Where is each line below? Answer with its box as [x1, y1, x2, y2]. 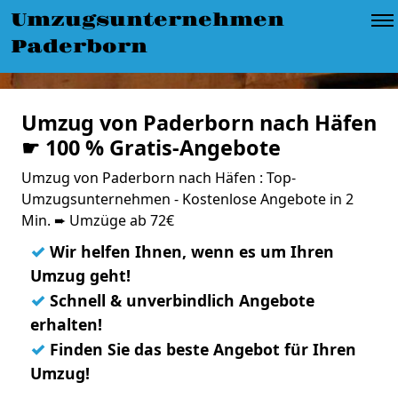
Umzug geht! [30, 265, 131, 286]
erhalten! [30, 314, 102, 335]
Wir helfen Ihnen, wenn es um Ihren [45, 241, 334, 262]
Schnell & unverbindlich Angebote [45, 290, 314, 311]
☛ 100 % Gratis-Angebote [21, 133, 281, 162]
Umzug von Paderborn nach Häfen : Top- [21, 168, 296, 187]
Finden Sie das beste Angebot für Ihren [45, 338, 356, 360]
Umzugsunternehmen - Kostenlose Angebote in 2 [21, 189, 354, 209]
